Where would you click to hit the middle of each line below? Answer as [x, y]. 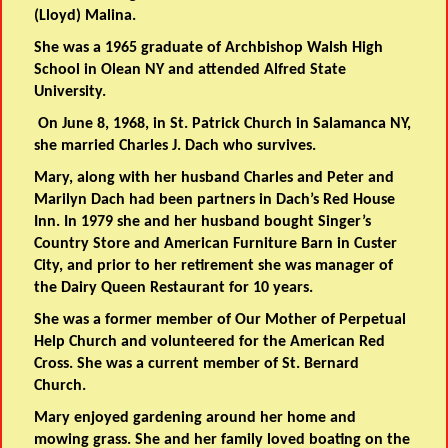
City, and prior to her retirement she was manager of [214, 266]
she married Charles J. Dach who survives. [175, 146]
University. [70, 92]
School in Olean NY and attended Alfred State [190, 70]
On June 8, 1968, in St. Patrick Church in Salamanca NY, [223, 124]
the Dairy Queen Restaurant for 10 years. [176, 288]
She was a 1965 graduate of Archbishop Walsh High [209, 48]
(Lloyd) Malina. [85, 16]
